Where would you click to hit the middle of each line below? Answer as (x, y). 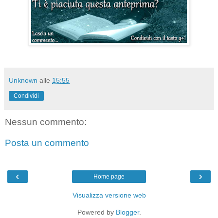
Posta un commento (47, 143)
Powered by (96, 212)
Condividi (26, 96)
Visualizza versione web (109, 195)
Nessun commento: (46, 122)
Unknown (23, 80)
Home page (109, 176)
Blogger (127, 212)
